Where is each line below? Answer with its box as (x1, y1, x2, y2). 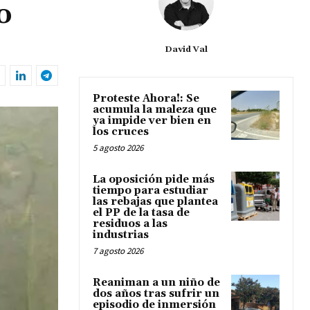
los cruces (93, 125, 149, 139)
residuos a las (93, 217, 167, 231)
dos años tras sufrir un (93, 287, 219, 301)
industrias (93, 228, 149, 242)
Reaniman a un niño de (93, 276, 220, 290)
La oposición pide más (93, 173, 215, 187)
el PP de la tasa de (93, 206, 190, 220)
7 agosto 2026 (93, 245, 143, 257)
